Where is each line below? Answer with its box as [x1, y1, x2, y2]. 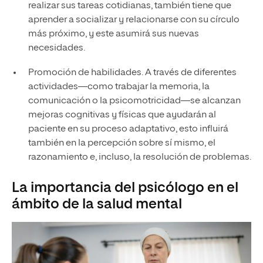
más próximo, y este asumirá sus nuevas [28, 29, 199, 39]
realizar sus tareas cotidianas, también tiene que [28, 1, 231, 11]
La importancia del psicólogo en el [12, 181, 238, 195]
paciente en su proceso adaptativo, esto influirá [28, 124, 228, 134]
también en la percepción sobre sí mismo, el [28, 139, 215, 149]
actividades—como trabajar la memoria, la [28, 82, 210, 92]
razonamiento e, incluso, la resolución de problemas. [28, 153, 251, 163]
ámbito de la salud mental [12, 197, 182, 212]
